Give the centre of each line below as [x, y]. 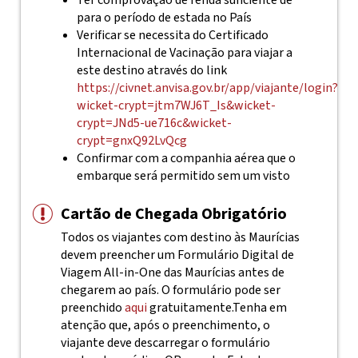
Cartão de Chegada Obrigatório [173, 214]
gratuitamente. [189, 308]
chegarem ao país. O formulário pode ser [170, 290]
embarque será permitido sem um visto [183, 176]
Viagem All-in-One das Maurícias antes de [172, 272]
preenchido [92, 308]
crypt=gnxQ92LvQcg [131, 141]
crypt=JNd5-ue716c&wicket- [154, 123]
